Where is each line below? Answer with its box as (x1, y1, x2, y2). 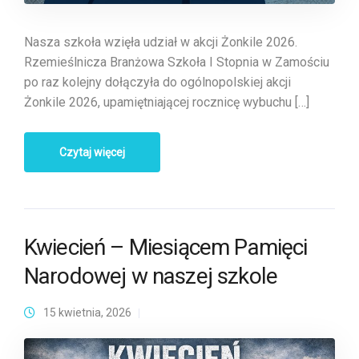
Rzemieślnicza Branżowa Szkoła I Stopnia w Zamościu (24, 54, 329, 71)
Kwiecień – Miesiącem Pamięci (24, 234, 308, 261)
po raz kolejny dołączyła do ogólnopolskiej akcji (24, 75, 291, 91)
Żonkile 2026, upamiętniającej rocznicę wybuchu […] (24, 95, 309, 111)
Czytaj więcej (59, 146, 125, 159)
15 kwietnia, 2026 (43, 306, 131, 320)
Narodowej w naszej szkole (24, 263, 278, 290)
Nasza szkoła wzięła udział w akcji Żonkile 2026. (24, 34, 297, 50)
